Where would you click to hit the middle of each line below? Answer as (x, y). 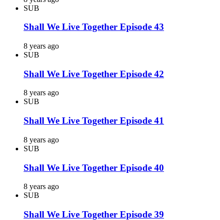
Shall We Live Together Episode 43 (94, 27)
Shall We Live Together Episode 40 (94, 167)
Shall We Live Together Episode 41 (94, 121)
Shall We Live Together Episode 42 (94, 74)
